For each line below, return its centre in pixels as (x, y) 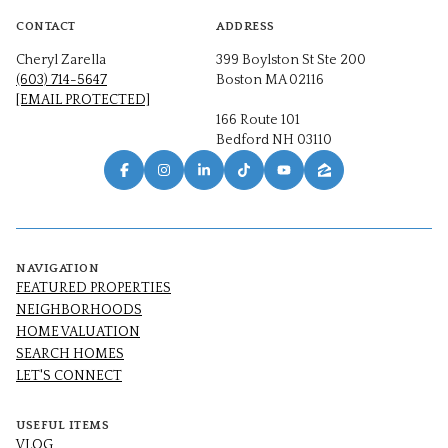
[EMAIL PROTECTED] (83, 100)
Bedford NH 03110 (274, 140)
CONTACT (46, 27)
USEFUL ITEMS (62, 426)
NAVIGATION (57, 269)
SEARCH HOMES (70, 354)
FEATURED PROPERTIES (93, 288)
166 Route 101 (258, 120)
